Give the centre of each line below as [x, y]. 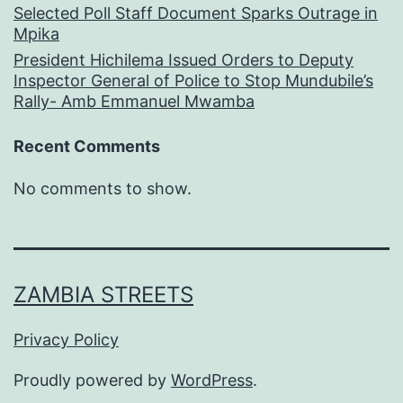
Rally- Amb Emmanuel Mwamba [134, 101]
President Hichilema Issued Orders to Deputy [184, 60]
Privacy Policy [66, 339]
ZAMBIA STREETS [103, 294]
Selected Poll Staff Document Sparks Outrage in [196, 13]
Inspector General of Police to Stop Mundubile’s [193, 81]
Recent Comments [87, 146]
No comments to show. [103, 188]
